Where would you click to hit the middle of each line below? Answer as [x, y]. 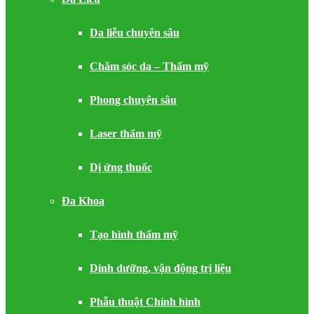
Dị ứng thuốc [121, 167]
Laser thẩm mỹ [126, 134]
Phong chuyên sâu [133, 100]
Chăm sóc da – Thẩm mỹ [149, 66]
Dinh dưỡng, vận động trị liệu [161, 268]
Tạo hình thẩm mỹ [134, 234]
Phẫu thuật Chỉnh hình [145, 302]
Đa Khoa [83, 201]
